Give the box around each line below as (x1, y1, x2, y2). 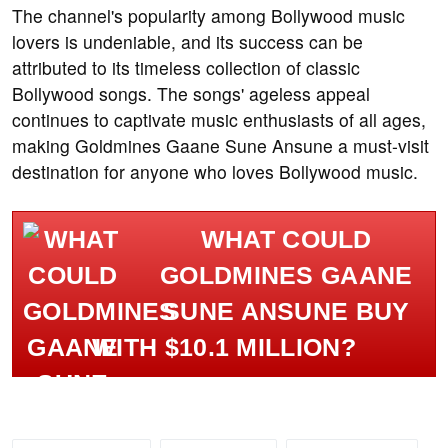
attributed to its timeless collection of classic (12, 55, 360, 81)
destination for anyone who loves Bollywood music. (12, 159, 418, 185)
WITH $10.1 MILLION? (92, 334, 356, 362)
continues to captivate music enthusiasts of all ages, (12, 107, 426, 133)
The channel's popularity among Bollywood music (12, 3, 405, 29)
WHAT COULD (200, 226, 372, 254)
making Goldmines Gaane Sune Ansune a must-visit (12, 133, 429, 159)
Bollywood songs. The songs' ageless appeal (12, 81, 370, 107)
